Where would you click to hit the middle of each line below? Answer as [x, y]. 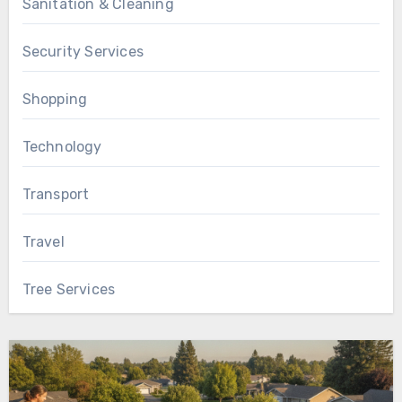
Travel [43, 242]
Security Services [83, 52]
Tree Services [69, 290]
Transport [56, 195]
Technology [62, 147]
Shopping [55, 100]
